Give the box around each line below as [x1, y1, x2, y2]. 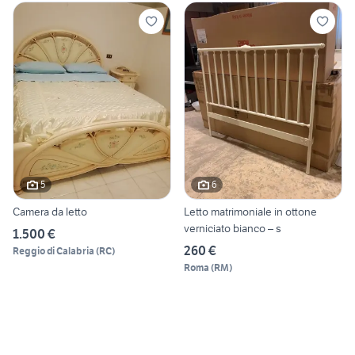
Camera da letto [13, 204, 87, 219]
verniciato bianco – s [184, 220, 281, 235]
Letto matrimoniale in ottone [184, 204, 317, 219]
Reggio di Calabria [13, 244, 94, 257]
